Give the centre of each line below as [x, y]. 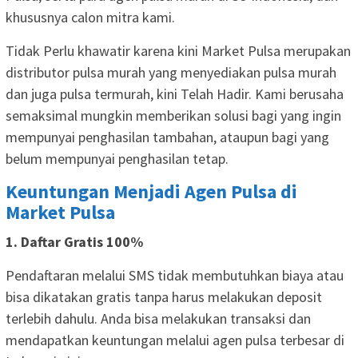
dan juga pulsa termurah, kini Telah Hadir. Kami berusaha [175, 93]
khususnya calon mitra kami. [90, 17]
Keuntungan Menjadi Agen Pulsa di [151, 191]
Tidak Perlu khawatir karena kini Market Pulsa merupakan [178, 50]
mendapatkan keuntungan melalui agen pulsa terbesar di [175, 340]
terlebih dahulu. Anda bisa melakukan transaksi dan [158, 318]
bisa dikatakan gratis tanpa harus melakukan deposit [164, 296]
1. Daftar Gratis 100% [74, 241]
